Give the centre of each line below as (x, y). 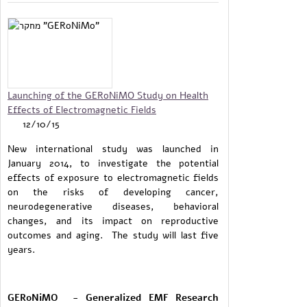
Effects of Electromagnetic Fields (82, 110)
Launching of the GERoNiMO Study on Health (108, 96)
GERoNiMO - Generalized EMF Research (113, 298)
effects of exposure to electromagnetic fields (113, 177)
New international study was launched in (113, 148)
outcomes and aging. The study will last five (113, 235)
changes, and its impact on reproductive (113, 220)
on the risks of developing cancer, (113, 192)
